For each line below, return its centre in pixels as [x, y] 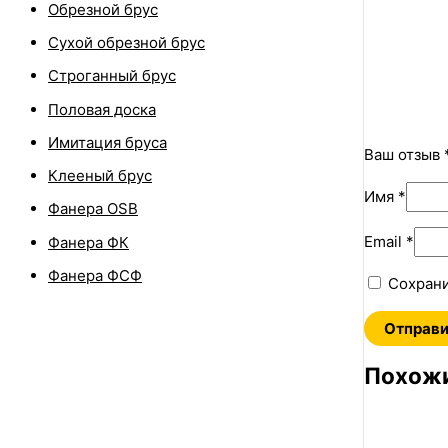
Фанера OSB [93, 209]
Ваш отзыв [403, 154]
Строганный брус [112, 76]
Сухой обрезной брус [126, 43]
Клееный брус [100, 176]
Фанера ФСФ [95, 275]
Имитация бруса [107, 142]
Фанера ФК [88, 242]
